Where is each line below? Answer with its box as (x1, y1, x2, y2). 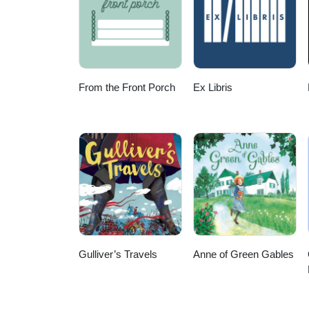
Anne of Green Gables (193, 248, 295, 261)
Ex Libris (193, 81, 233, 94)
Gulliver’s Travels (79, 248, 157, 261)
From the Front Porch (79, 81, 175, 94)
